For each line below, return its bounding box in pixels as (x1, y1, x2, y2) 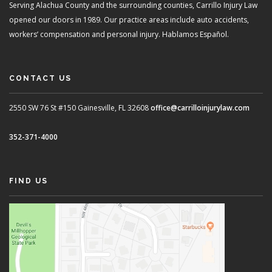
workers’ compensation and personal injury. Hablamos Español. (9, 29, 229, 39)
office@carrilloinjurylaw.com (151, 102, 250, 113)
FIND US (9, 176, 48, 185)
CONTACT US (9, 73, 72, 83)
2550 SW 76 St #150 (9, 102, 76, 113)
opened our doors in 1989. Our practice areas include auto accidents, (9, 14, 249, 25)
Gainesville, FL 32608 (76, 102, 149, 113)
